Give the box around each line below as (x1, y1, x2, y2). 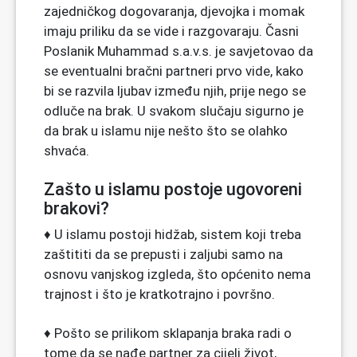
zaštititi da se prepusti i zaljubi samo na (44, 245, 283, 262)
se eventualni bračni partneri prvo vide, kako (44, 62, 304, 79)
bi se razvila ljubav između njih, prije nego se (44, 82, 306, 99)
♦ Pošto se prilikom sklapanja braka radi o (44, 324, 292, 341)
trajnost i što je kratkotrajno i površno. (44, 285, 275, 302)
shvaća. (44, 142, 89, 159)
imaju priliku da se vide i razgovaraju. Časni (44, 22, 299, 39)
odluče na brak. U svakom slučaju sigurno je (44, 102, 304, 119)
